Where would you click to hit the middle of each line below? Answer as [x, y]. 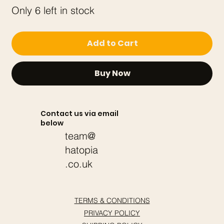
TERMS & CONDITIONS [112, 200]
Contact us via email [79, 113]
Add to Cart [112, 43]
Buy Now [112, 73]
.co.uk [78, 164]
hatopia [81, 150]
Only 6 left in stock [53, 10]
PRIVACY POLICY [112, 213]
